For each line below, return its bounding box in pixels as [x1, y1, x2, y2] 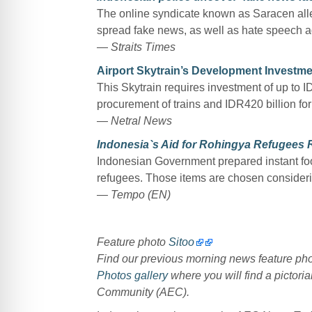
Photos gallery [96, 269, 168, 281]
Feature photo [96, 235, 169, 248]
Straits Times [110, 40, 175, 53]
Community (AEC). [96, 286, 189, 298]
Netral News [110, 114, 172, 127]
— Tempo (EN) [96, 188, 171, 201]
